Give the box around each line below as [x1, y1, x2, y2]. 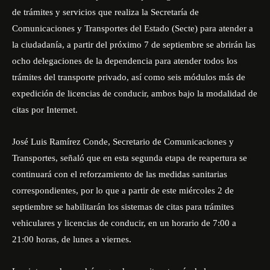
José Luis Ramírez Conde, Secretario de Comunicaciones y [12, 137, 234, 146]
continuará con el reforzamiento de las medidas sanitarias [12, 169, 227, 179]
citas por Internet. [12, 105, 78, 115]
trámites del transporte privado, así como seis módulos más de [12, 72, 245, 82]
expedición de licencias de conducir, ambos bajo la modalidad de [12, 89, 257, 98]
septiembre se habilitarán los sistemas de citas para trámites [12, 202, 234, 212]
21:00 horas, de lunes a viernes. [12, 234, 131, 244]
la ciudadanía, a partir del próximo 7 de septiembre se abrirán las [12, 40, 256, 49]
